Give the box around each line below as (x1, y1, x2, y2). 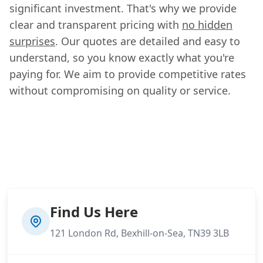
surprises (9, 33, 55, 48)
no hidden (182, 17, 232, 32)
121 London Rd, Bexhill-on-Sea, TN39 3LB (50, 226, 229, 240)
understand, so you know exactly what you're (9, 50, 234, 65)
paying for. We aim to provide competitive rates (9, 66, 246, 81)
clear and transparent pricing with (9, 17, 182, 32)
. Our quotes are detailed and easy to (55, 33, 240, 48)
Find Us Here (50, 201, 138, 221)
